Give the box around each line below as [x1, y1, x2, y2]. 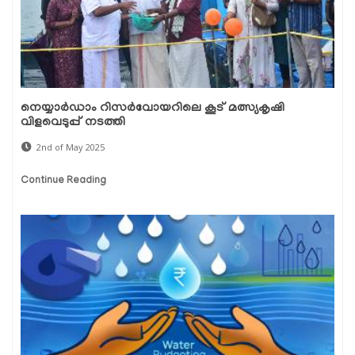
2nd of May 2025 [36, 140, 105, 153]
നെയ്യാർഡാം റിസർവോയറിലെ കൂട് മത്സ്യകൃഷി [21, 101, 284, 116]
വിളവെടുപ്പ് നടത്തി [21, 115, 125, 130]
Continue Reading [21, 174, 106, 187]
